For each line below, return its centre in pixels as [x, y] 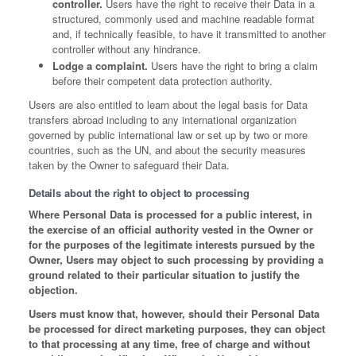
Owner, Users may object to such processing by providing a [176, 260]
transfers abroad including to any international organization [163, 120]
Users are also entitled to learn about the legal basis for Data [168, 105]
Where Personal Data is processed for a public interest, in [170, 215]
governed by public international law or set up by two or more [168, 135]
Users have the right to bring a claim [233, 66]
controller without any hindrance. [127, 49]
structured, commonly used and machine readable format [184, 19]
